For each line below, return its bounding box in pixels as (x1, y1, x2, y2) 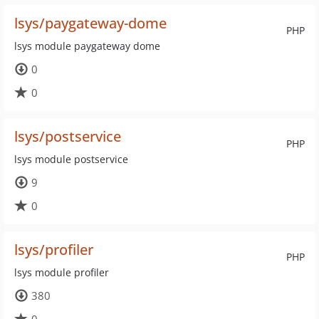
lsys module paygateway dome (14, 39, 160, 53)
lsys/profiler (14, 240, 93, 259)
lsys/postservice (14, 127, 121, 146)
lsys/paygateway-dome (14, 14, 167, 33)
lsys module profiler (14, 266, 109, 279)
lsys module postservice (14, 152, 128, 166)
